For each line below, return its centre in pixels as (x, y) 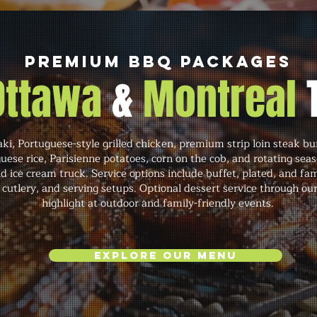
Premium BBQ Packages (158, 62)
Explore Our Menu (166, 255)
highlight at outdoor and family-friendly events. (158, 203)
